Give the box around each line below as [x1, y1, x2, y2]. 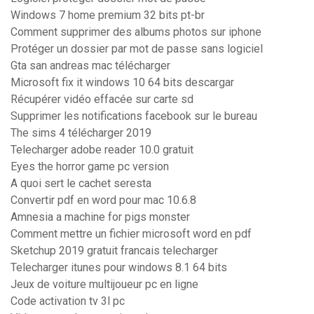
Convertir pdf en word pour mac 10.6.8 [11, 193, 196, 207]
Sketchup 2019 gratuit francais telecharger [11, 244, 218, 258]
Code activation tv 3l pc [11, 294, 125, 308]
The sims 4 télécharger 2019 [11, 126, 151, 140]
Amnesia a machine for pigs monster [11, 210, 190, 224]
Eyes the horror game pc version [11, 160, 169, 174]
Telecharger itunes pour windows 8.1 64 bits [11, 261, 227, 275]
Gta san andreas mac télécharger [11, 59, 170, 73]
